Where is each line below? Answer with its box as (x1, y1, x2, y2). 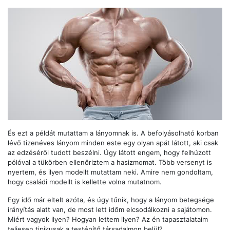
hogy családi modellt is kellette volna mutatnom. (8, 178, 162, 186)
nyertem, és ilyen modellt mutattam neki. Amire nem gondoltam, (8, 168, 213, 176)
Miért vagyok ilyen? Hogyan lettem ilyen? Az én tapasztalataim (8, 215, 208, 223)
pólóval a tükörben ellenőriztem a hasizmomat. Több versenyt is (8, 158, 212, 166)
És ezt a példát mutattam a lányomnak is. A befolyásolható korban (8, 129, 219, 137)
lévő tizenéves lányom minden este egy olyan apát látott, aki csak (8, 139, 218, 147)
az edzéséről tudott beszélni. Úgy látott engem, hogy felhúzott (8, 148, 211, 157)
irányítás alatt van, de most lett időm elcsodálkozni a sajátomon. (8, 205, 212, 214)
